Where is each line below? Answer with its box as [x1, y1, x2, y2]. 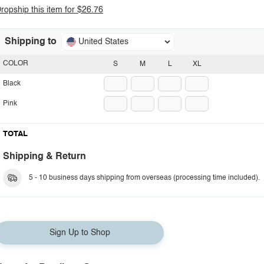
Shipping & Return [3, 152, 86, 161]
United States [78, 38, 128, 46]
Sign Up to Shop [49, 229, 110, 237]
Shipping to [5, 37, 57, 47]
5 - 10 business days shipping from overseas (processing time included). [29, 174, 260, 181]
